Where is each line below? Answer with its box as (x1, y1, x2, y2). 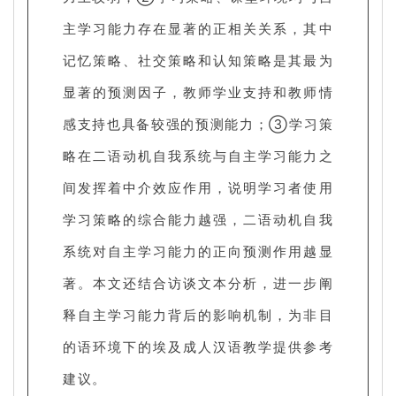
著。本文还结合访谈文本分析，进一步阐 (63, 273, 333, 292)
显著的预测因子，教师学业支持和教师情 (63, 82, 333, 101)
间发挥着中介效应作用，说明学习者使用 (63, 178, 333, 196)
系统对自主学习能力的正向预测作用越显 (63, 241, 333, 260)
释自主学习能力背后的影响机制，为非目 (63, 305, 333, 324)
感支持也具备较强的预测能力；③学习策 (63, 114, 333, 133)
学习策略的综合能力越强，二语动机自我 (63, 209, 333, 228)
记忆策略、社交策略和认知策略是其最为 (63, 50, 333, 69)
